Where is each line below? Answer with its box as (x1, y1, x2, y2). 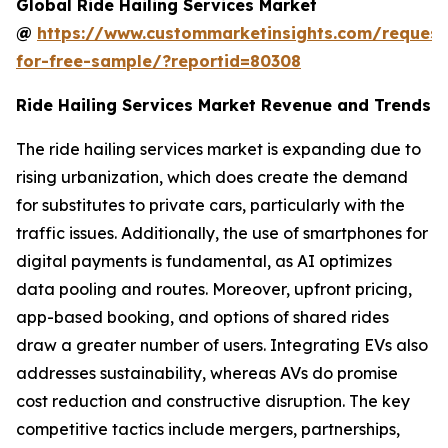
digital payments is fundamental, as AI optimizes (16, 250, 392, 271)
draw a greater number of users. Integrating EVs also (16, 334, 428, 355)
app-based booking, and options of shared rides (16, 306, 389, 327)
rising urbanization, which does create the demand (16, 166, 408, 187)
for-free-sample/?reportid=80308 (16, 50, 301, 71)
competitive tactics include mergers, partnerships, (16, 418, 400, 439)
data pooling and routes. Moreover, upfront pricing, (16, 278, 412, 299)
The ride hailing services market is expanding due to (16, 138, 421, 159)
